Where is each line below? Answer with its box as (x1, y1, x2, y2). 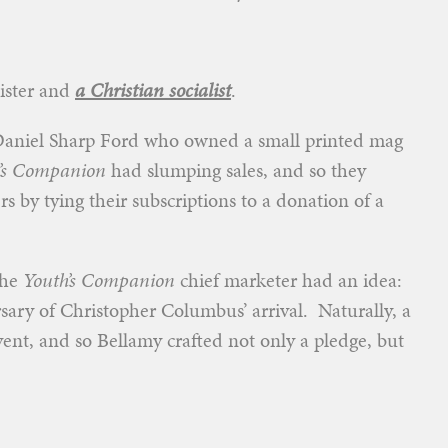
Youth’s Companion (23, 266, 175, 294)
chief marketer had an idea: (175, 266, 402, 294)
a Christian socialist (75, 76, 231, 104)
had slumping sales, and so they (106, 156, 366, 184)
